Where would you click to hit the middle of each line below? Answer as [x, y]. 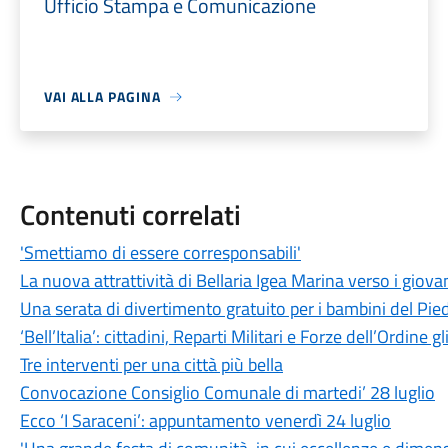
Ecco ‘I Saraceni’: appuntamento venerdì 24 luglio [205, 420]
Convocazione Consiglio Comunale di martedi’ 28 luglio [227, 392]
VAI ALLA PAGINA [102, 96]
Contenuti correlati [130, 214]
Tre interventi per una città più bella [151, 364]
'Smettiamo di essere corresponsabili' [160, 252]
